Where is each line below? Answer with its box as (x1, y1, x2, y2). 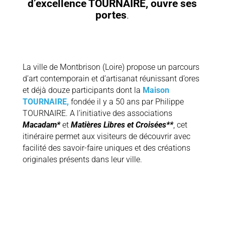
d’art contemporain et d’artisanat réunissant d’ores (22, 74, 199, 83)
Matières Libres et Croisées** (70, 120, 173, 130)
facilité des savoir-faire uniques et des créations (22, 143, 190, 153)
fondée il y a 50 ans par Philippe (68, 97, 184, 106)
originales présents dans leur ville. (22, 155, 142, 164)
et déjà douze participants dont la (22, 85, 143, 95)
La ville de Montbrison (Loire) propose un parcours (22, 62, 199, 72)
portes (95, 9, 127, 21)
